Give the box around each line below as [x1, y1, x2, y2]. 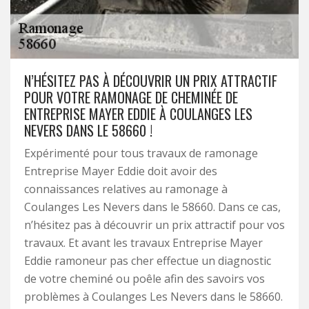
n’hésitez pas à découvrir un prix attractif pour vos [24, 217, 285, 232]
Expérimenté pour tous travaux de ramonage [24, 146, 258, 161]
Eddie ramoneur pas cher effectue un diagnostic [24, 253, 271, 268]
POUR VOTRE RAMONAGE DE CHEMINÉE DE [24, 87, 238, 108]
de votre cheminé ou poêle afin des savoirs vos [24, 271, 265, 286]
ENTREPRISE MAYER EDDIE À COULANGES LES [24, 103, 252, 124]
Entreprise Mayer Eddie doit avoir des [24, 163, 217, 179]
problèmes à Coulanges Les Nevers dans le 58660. [24, 289, 283, 304]
